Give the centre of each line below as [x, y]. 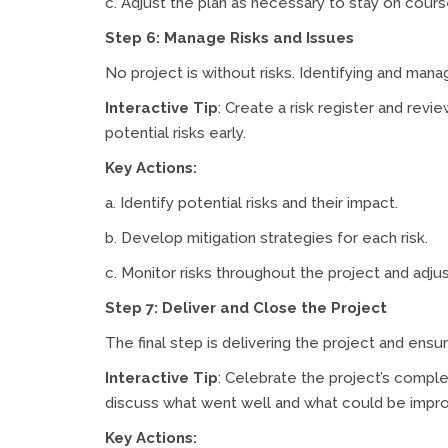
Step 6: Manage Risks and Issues [229, 37]
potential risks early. [175, 132]
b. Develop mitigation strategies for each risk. [266, 237]
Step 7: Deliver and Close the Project [246, 307]
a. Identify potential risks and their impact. [251, 202]
